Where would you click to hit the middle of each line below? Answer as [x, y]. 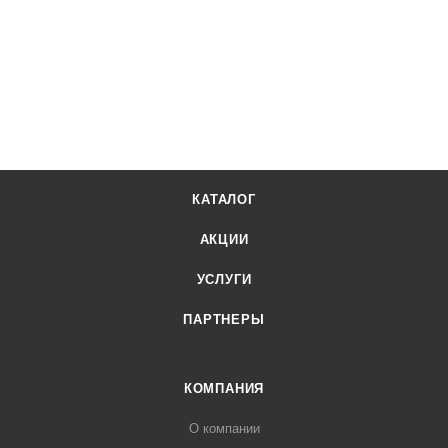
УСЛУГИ [224, 280]
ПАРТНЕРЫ [224, 320]
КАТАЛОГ [224, 200]
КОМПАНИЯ [224, 389]
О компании [224, 429]
